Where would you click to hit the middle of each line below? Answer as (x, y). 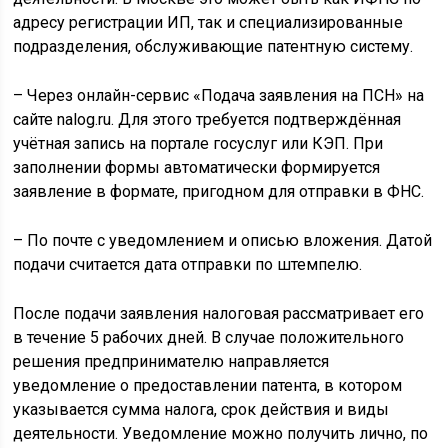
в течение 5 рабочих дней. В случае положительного (209, 338)
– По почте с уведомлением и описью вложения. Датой (223, 241)
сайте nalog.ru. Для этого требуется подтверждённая (207, 120)
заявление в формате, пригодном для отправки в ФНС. (219, 192)
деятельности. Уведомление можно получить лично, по (221, 434)
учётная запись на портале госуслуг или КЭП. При (198, 144)
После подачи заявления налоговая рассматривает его (219, 314)
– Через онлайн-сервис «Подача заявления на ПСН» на (219, 96)
